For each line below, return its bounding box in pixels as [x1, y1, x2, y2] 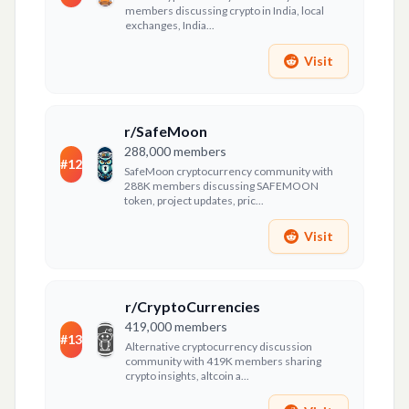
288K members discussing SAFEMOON [123, 179, 319, 193]
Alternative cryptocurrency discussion [124, 340, 312, 353]
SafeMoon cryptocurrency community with [123, 164, 333, 178]
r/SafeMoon [123, 122, 207, 140]
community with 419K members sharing [124, 354, 321, 368]
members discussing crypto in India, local [124, 4, 324, 17]
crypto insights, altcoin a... [124, 369, 249, 383]
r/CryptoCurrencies [124, 298, 260, 315]
